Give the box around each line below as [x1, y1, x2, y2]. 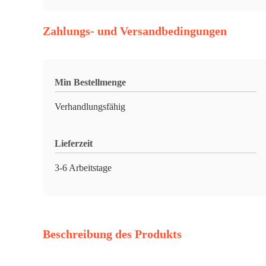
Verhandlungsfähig [55, 102, 125, 112]
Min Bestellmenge [55, 77, 126, 87]
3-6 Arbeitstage [55, 163, 112, 173]
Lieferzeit [55, 138, 93, 148]
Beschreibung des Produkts [43, 227, 182, 240]
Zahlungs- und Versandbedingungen [43, 24, 227, 37]
